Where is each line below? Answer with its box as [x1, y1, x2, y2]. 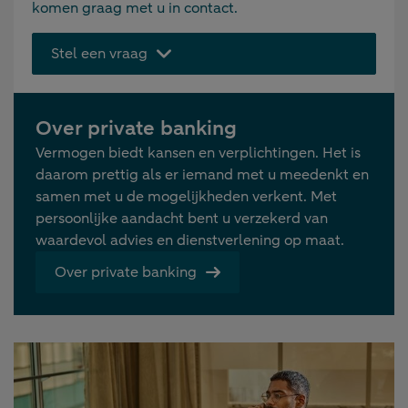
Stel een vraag [51, 44, 148, 65]
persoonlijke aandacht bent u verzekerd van [36, 209, 328, 229]
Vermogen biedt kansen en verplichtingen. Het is [36, 143, 361, 164]
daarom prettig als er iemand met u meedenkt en [36, 165, 369, 186]
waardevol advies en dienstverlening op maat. [36, 230, 344, 251]
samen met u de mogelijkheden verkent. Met [36, 187, 337, 208]
